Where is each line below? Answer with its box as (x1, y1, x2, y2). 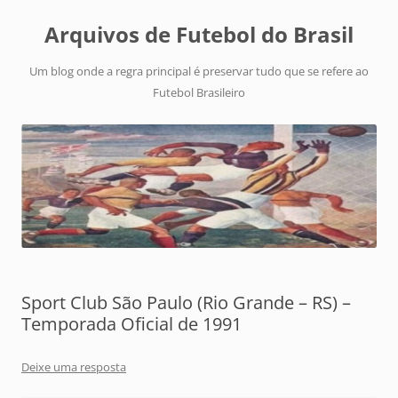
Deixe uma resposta (21, 359, 126, 376)
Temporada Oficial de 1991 (21, 312, 242, 337)
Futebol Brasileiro (153, 84, 245, 100)
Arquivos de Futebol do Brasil (44, 20, 354, 49)
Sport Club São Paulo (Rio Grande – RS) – (21, 291, 351, 315)
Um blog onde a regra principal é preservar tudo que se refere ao (29, 63, 369, 79)
